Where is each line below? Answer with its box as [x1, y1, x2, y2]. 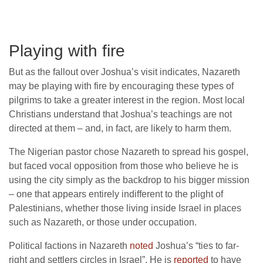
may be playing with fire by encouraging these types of [9, 81, 234, 92]
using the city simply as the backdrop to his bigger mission [9, 175, 249, 186]
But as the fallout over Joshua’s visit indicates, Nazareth [9, 67, 240, 77]
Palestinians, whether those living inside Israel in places [9, 203, 241, 214]
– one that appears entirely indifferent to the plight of [9, 189, 223, 200]
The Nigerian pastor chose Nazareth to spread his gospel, [9, 147, 248, 157]
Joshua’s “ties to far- [153, 241, 239, 251]
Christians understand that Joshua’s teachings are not [9, 109, 232, 120]
